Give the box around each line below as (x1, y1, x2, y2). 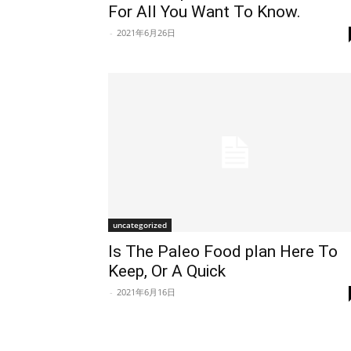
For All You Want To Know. (108, 2, 301, 21)
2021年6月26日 (117, 26, 175, 38)
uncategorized (113, 219, 167, 230)
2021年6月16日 (117, 285, 175, 298)
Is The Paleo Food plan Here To (108, 241, 338, 261)
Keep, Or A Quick (108, 261, 226, 280)
